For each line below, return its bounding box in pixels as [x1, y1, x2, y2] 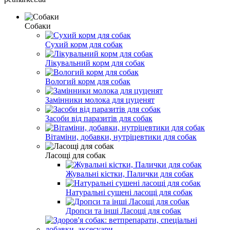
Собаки [25, 21, 51, 30]
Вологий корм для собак [45, 76, 130, 86]
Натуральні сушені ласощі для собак [66, 187, 193, 197]
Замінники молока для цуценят [45, 95, 155, 104]
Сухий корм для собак [45, 40, 123, 49]
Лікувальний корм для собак [45, 58, 145, 67]
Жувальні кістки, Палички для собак [66, 169, 194, 178]
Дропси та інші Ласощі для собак [66, 206, 181, 215]
